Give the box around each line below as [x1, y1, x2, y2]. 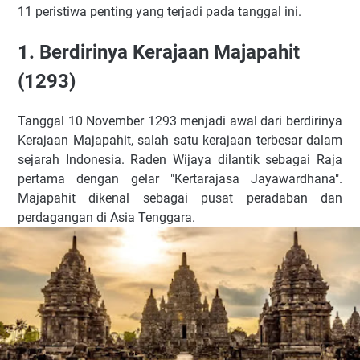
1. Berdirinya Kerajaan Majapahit [18, 40, 300, 63]
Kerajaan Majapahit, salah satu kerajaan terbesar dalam [18, 132, 342, 148]
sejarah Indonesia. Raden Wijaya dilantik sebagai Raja [18, 151, 342, 167]
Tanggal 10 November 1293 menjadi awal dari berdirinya [18, 112, 342, 129]
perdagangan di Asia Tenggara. [18, 209, 195, 225]
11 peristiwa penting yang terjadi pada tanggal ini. [18, 4, 301, 19]
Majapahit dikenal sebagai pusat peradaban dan [18, 190, 342, 206]
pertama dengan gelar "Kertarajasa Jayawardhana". [18, 170, 342, 186]
